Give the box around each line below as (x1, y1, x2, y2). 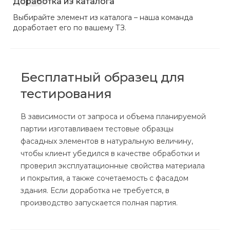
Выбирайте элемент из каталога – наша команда (13, 12, 193, 22)
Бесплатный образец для (21, 69, 185, 85)
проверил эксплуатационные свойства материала (21, 161, 205, 170)
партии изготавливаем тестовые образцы (21, 124, 174, 133)
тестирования (21, 86, 112, 101)
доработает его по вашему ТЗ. (13, 23, 126, 32)
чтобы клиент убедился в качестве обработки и (21, 148, 200, 158)
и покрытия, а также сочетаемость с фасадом (21, 173, 188, 183)
